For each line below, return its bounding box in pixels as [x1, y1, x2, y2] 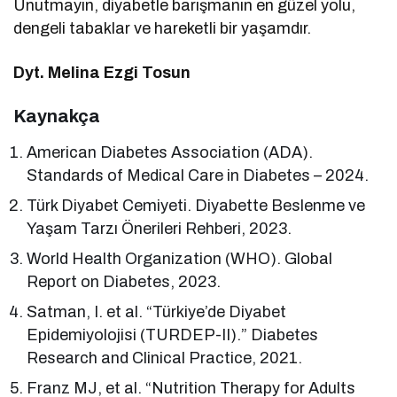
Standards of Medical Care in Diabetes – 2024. [27, 166, 370, 184]
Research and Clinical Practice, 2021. [27, 348, 303, 367]
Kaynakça [13, 105, 100, 126]
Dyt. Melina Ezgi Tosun [13, 63, 191, 82]
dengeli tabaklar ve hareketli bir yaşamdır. [13, 19, 312, 37]
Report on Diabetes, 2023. [27, 272, 222, 291]
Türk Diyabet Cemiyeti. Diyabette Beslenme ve [27, 196, 366, 214]
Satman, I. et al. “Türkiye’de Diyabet [27, 302, 287, 321]
